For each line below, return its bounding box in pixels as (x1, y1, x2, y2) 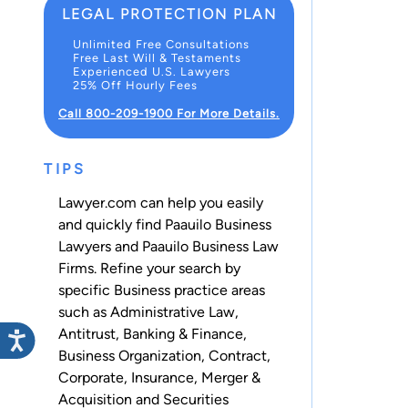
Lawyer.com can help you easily (58, 193, 263, 211)
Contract (209, 346, 267, 364)
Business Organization (58, 346, 201, 364)
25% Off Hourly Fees (73, 78, 198, 93)
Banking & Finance (123, 324, 243, 342)
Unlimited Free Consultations (73, 37, 250, 52)
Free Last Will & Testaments (73, 51, 241, 66)
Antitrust (58, 324, 116, 342)
